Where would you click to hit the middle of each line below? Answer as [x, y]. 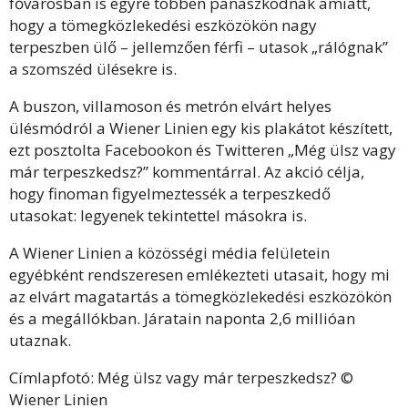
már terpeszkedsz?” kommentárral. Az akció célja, [187, 172]
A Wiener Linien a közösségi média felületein [169, 253]
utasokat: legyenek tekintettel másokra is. [158, 215]
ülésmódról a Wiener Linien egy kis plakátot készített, [201, 128]
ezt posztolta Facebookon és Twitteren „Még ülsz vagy [203, 150]
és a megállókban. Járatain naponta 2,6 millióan [182, 318]
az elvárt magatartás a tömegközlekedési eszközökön [200, 296]
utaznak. [40, 340]
